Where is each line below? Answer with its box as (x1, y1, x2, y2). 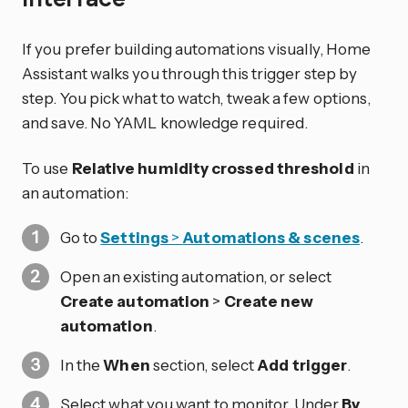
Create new (223, 291, 314, 311)
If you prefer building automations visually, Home (22, 38, 372, 58)
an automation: (22, 182, 129, 202)
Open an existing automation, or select (59, 267, 332, 287)
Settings (100, 228, 168, 248)
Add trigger (257, 355, 348, 375)
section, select (149, 355, 258, 375)
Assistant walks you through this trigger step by (22, 63, 358, 83)
